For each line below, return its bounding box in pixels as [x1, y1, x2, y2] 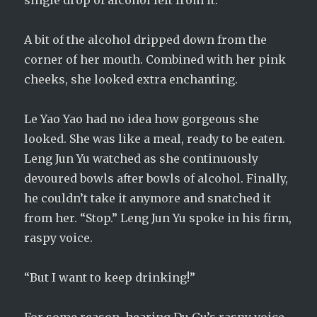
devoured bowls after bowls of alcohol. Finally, [24, 171, 289, 185]
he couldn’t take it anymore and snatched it [24, 191, 272, 205]
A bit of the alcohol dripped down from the [24, 33, 267, 47]
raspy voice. [24, 231, 93, 245]
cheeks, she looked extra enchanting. [24, 72, 238, 86]
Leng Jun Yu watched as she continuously [24, 151, 259, 166]
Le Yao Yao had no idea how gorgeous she [24, 112, 260, 126]
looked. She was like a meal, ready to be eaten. [24, 132, 286, 146]
